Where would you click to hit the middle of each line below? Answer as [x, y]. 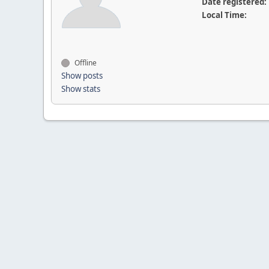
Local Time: [224, 15]
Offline [85, 63]
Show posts [82, 76]
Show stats [81, 89]
